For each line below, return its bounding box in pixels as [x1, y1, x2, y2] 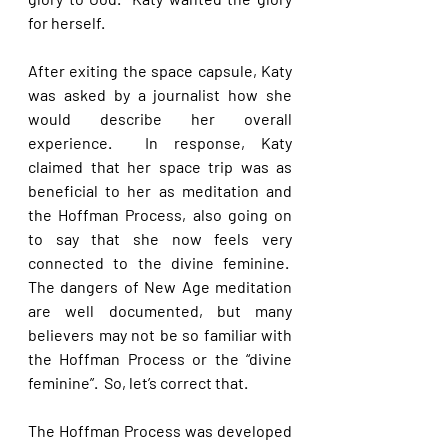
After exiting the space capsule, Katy [28, 61, 292, 80]
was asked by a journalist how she [28, 85, 292, 104]
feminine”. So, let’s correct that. [28, 373, 251, 392]
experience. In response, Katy [28, 133, 292, 152]
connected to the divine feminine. [28, 253, 292, 272]
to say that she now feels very [28, 229, 292, 248]
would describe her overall [28, 109, 292, 128]
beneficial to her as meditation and [28, 181, 292, 200]
